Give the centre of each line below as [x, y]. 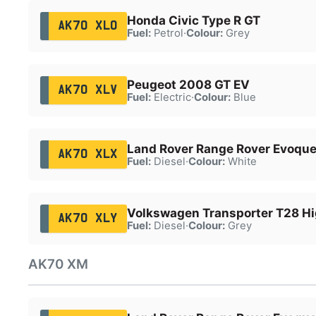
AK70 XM [58, 264]
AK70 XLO [87, 26]
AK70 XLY [87, 218]
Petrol [167, 33]
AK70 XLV [87, 90]
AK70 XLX [87, 154]
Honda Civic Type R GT [193, 20]
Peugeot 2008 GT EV [188, 84]
